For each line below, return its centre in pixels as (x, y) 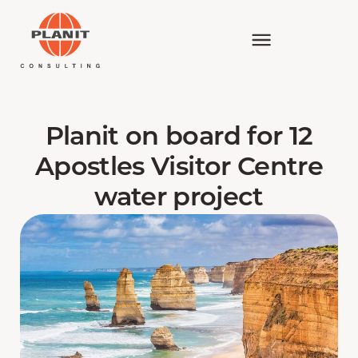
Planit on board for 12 (179, 138)
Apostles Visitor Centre (179, 168)
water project (179, 199)
